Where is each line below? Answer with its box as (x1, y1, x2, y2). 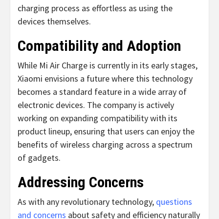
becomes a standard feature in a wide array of (18, 86, 187, 97)
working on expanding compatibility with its (18, 112, 177, 124)
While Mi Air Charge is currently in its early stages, (18, 59, 197, 71)
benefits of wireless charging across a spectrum (18, 138, 193, 150)
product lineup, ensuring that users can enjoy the (18, 125, 195, 137)
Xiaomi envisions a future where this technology (18, 72, 193, 84)
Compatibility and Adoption (18, 37, 181, 54)
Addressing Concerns (18, 173, 144, 191)
